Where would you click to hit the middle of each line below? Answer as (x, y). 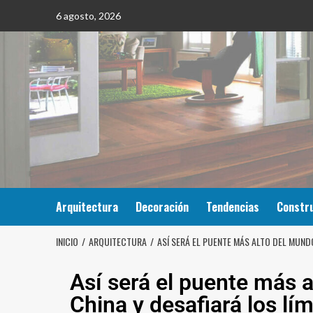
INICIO (67, 241)
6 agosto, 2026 (88, 16)
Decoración (162, 207)
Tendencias (232, 207)
